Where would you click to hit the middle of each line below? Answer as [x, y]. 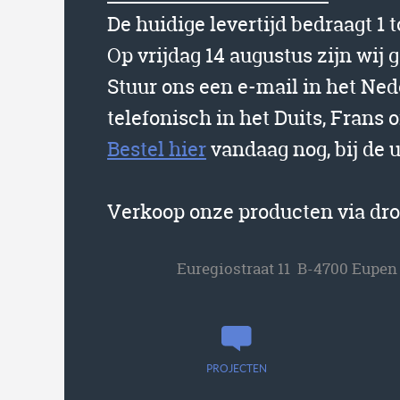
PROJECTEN [237, 368]
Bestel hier [157, 150]
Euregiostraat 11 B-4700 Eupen [287, 269]
